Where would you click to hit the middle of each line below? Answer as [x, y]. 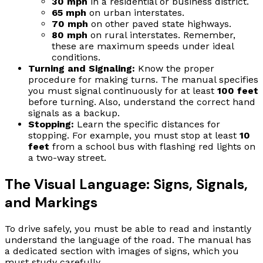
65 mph [69, 12]
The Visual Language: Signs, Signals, [126, 184]
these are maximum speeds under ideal [143, 46]
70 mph [70, 23]
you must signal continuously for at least [123, 90]
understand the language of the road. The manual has [128, 240]
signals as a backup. [74, 113]
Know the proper [175, 68]
